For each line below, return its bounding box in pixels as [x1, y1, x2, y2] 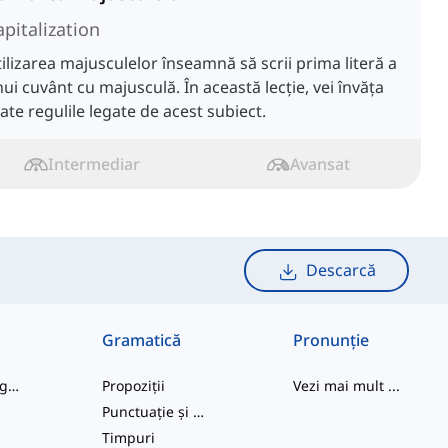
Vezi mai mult [293, 376, 385, 396]
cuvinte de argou [8, 376, 20, 396]
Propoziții [102, 376, 166, 396]
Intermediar [47, 153, 140, 176]
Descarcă [305, 259, 376, 282]
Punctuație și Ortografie [193, 402, 205, 422]
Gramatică [102, 329, 182, 352]
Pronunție [293, 329, 370, 352]
